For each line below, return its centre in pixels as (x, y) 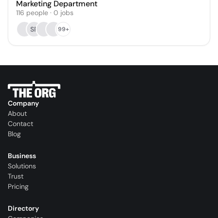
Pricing (18, 187)
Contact (20, 124)
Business (22, 156)
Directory (23, 209)
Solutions (22, 166)
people (37, 13)
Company (23, 103)
